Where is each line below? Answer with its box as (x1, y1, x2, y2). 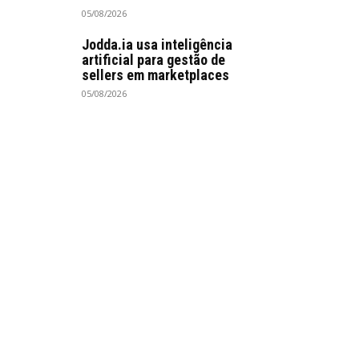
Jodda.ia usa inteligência (82, 36, 232, 53)
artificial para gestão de (82, 51, 225, 68)
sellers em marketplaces (82, 67, 229, 83)
